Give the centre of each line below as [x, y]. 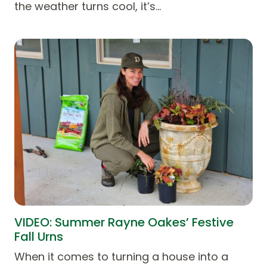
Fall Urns [39, 236]
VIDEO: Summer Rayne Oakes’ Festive [124, 222]
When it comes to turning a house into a [121, 256]
